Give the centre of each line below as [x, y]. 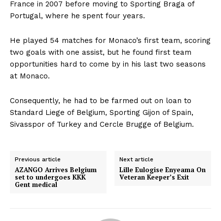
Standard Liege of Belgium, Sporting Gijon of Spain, [102, 112]
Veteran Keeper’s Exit [154, 177]
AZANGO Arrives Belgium [56, 169]
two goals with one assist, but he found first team [101, 52]
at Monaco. [30, 76]
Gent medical [36, 184]
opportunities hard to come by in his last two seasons [108, 64]
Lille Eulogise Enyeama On [163, 169]
